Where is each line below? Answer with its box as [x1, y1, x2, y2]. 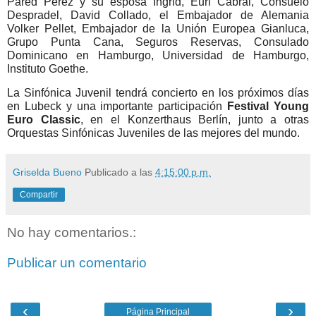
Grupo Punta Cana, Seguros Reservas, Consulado [7, 35, 309, 48]
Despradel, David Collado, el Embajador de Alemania [7, 8, 309, 21]
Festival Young [227, 99, 310, 112]
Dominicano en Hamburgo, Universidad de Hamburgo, [7, 49, 309, 61]
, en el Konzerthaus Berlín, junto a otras [80, 113, 309, 126]
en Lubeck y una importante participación [7, 99, 228, 112]
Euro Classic [7, 113, 80, 126]
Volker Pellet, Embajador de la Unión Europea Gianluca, [7, 22, 309, 35]
